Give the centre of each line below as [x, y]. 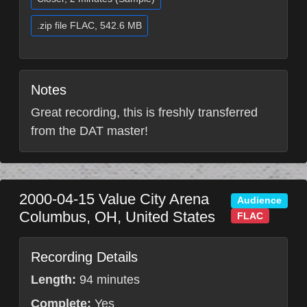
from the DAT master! [89, 131]
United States [170, 217]
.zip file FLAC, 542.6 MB [89, 25]
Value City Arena [154, 199]
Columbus [53, 217]
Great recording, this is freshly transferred [144, 112]
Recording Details [84, 257]
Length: [53, 280]
